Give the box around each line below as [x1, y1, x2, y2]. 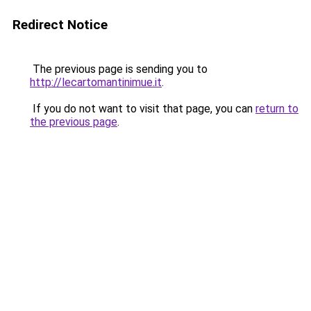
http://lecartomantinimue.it [30, 76, 162, 89]
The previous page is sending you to [30, 62, 208, 76]
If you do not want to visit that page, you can [30, 102, 255, 115]
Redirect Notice [12, 17, 108, 33]
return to [255, 102, 299, 115]
